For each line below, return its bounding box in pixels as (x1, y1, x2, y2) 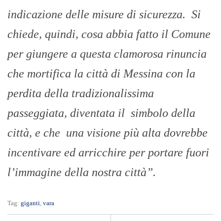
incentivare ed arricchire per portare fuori (7, 146, 209, 159)
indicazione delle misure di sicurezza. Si (7, 8, 201, 21)
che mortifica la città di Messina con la (7, 67, 195, 80)
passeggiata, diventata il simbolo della (7, 107, 195, 120)
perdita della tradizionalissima (7, 87, 154, 100)
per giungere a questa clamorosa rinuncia (7, 47, 207, 61)
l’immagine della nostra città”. (7, 166, 156, 179)
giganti (21, 199, 40, 207)
